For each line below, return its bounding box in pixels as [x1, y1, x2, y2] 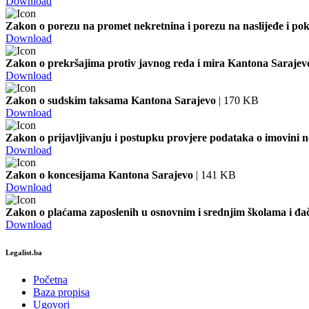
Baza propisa [33, 286, 90, 298]
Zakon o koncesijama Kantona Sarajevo [6, 168, 193, 181]
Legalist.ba [6, 248, 42, 257]
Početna [33, 273, 68, 286]
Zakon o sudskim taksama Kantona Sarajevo [6, 94, 216, 106]
